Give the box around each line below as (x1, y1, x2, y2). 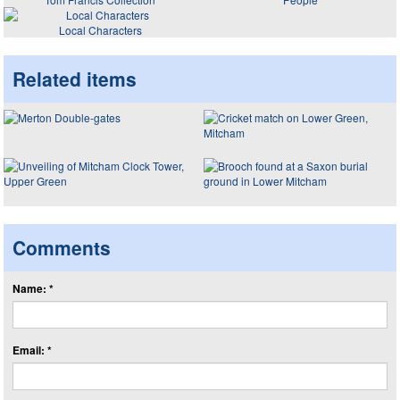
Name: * (12, 280, 54, 296)
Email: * (12, 342, 52, 358)
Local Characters (58, 21, 142, 37)
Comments (12, 234, 111, 261)
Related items (12, 64, 137, 92)
